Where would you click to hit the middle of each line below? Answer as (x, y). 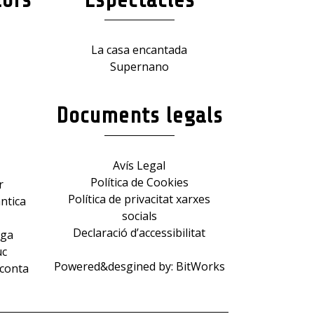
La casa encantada (139, 49)
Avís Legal (139, 165)
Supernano (139, 66)
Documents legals (139, 115)
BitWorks (200, 266)
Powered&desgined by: (115, 266)
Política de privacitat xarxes (139, 199)
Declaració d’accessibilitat (139, 232)
